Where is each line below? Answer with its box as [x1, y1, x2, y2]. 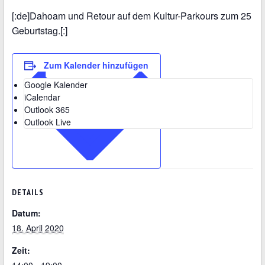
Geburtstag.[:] [11, 24, 67, 37]
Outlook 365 [24, 104, 70, 115]
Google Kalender [24, 79, 88, 91]
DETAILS [11, 186, 44, 198]
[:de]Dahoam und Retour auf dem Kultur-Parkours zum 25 [11, 9, 251, 22]
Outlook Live [24, 116, 71, 128]
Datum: [11, 206, 41, 219]
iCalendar [24, 91, 60, 103]
